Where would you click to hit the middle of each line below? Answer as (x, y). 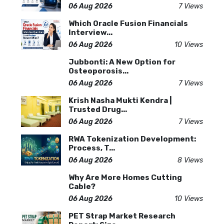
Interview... (90, 32)
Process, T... (92, 148)
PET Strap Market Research (122, 216)
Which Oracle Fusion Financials (128, 23)
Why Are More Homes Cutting (125, 177)
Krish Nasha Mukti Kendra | (120, 100)
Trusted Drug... (98, 109)
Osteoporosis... (98, 71)
